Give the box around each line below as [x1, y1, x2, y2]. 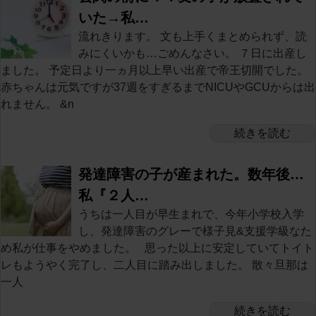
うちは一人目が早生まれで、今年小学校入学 [78, 207, 304, 220]
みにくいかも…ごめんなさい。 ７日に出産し [78, 47, 307, 59]
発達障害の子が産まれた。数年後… [78, 166, 304, 182]
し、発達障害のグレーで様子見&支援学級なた [78, 224, 312, 237]
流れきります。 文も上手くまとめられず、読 [78, 30, 307, 42]
